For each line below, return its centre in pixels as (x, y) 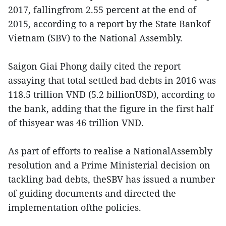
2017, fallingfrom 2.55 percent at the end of (102, 10)
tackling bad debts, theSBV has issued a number (111, 179)
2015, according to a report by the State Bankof (109, 24)
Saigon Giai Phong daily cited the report (94, 66)
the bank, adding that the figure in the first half (111, 108)
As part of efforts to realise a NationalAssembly (110, 151)
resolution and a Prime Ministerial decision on (109, 165)
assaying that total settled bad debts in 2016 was (112, 80)
